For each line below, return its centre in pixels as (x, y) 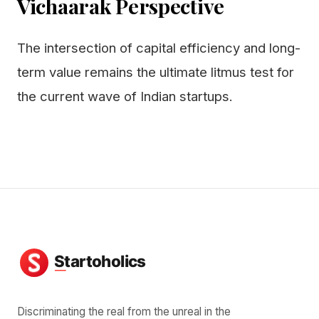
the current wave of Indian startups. (125, 96)
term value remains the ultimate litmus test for (156, 72)
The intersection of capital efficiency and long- (159, 48)
